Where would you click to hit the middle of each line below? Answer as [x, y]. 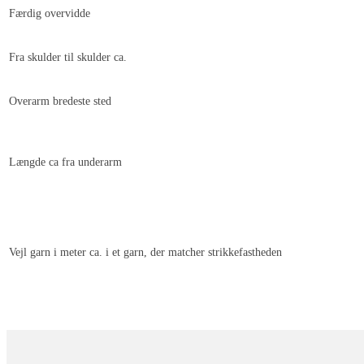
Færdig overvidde [50, 13]
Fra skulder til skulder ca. [68, 57]
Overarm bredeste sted [60, 101]
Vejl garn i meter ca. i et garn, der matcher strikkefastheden [145, 252]
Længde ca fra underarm [65, 162]
